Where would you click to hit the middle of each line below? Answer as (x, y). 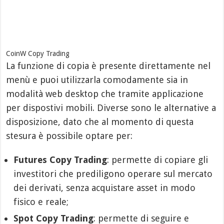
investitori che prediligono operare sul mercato (113, 173)
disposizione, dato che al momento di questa (100, 121)
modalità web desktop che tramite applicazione (105, 93)
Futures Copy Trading (60, 159)
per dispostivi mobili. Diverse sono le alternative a (111, 107)
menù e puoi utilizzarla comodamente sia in (97, 79)
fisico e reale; (41, 201)
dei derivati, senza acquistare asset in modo (105, 187)
